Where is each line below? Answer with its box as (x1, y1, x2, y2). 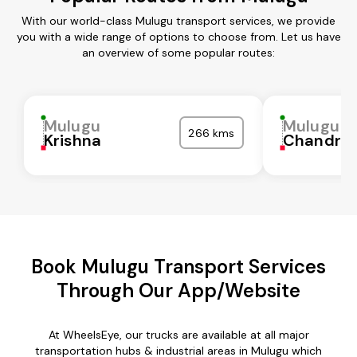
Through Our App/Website (57, 277, 300, 303)
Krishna (44, 129, 102, 151)
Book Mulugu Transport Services (31, 253, 326, 279)
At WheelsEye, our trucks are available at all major (48, 327, 309, 342)
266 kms (188, 125, 235, 140)
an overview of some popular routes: (82, 45, 275, 60)
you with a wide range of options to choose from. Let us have (16, 29, 341, 44)
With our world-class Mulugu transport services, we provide (22, 13, 335, 28)
